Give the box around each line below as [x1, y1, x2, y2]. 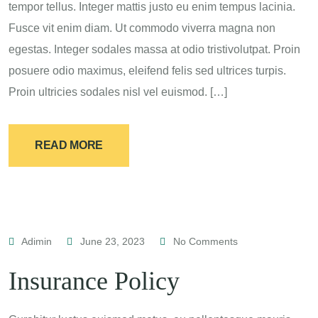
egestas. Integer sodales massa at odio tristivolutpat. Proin [9, 43, 300, 55]
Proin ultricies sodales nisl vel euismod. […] [9, 86, 227, 98]
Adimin [19, 236, 55, 247]
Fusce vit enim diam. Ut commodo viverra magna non [9, 22, 275, 34]
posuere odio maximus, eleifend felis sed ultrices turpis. [9, 65, 286, 77]
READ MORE [35, 139, 104, 151]
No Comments [170, 236, 238, 247]
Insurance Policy [9, 267, 180, 295]
